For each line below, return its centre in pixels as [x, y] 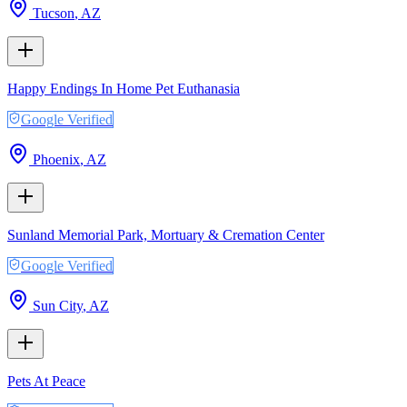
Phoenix [56, 159]
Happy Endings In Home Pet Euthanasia [124, 88]
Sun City [58, 305]
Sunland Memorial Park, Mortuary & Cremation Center [166, 234]
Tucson [54, 13]
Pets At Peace [46, 381]
